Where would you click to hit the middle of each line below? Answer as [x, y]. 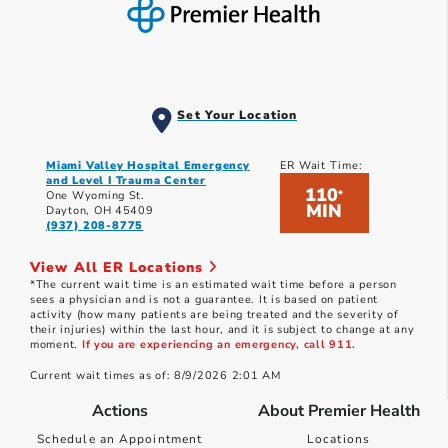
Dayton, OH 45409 [100, 211]
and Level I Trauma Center [126, 181]
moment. [56, 345]
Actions [119, 411]
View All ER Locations [119, 268]
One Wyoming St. [95, 196]
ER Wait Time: [321, 166]
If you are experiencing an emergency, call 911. [219, 345]
